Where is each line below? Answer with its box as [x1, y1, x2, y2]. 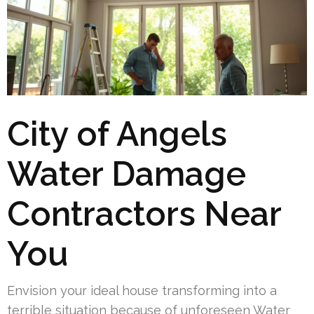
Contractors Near [7, 193, 281, 233]
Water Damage [7, 153, 246, 193]
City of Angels [7, 114, 227, 153]
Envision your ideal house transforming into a [7, 282, 277, 298]
